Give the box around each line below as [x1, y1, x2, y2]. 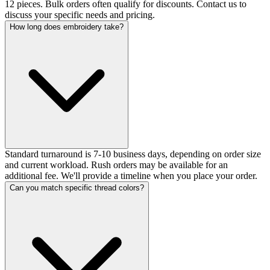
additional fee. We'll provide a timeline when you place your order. [5, 171, 257, 181]
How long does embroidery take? [10, 22, 124, 32]
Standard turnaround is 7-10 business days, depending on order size [5, 149, 261, 160]
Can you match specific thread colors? [10, 183, 144, 193]
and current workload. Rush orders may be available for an [5, 160, 228, 171]
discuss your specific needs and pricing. [5, 10, 155, 20]
